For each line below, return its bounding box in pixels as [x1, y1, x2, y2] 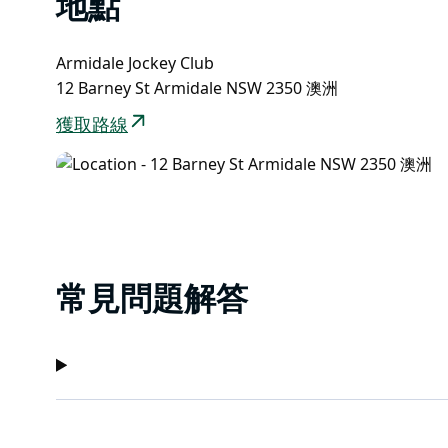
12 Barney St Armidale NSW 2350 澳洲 [56, 77, 338, 100]
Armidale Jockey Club [56, 52, 214, 75]
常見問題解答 [56, 284, 248, 317]
